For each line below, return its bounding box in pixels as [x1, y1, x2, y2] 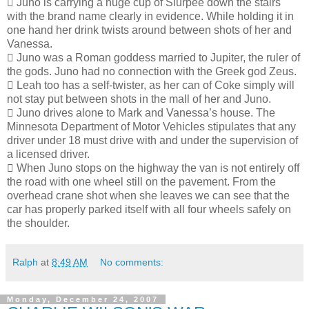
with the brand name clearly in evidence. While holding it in [7, 10, 294, 22]
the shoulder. [7, 217, 70, 229]
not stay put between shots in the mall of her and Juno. [7, 92, 271, 105]
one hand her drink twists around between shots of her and [7, 23, 292, 36]
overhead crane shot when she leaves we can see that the [7, 189, 290, 201]
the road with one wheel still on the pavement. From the [7, 175, 276, 188]
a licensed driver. [7, 148, 90, 160]
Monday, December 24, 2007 [7, 295, 159, 303]
